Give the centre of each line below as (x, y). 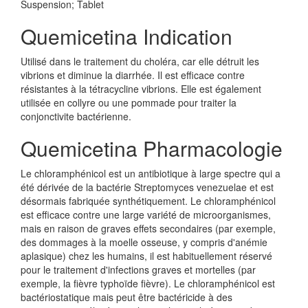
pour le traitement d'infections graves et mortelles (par (138, 269)
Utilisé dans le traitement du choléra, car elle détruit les (140, 61)
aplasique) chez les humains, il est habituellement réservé (146, 256)
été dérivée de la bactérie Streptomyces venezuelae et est (147, 187)
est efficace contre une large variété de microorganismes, (146, 214)
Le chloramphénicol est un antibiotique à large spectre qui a (151, 173)
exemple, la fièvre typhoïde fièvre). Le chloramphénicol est (148, 283)
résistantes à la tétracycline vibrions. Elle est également (141, 89)
